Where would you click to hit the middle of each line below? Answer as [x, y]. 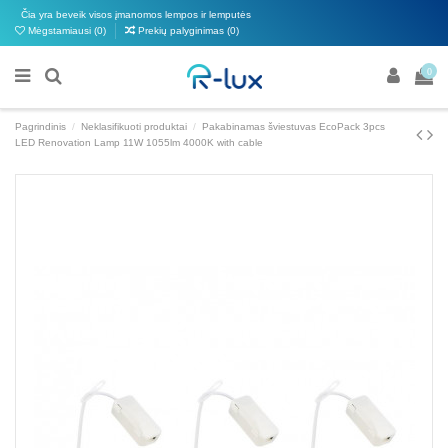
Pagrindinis [40, 127]
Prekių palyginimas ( [184, 30]
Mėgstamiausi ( [61, 30]
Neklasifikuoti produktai [134, 127]
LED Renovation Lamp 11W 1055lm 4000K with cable [139, 143]
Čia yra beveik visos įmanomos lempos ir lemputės [133, 14]
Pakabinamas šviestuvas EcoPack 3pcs [294, 127]
